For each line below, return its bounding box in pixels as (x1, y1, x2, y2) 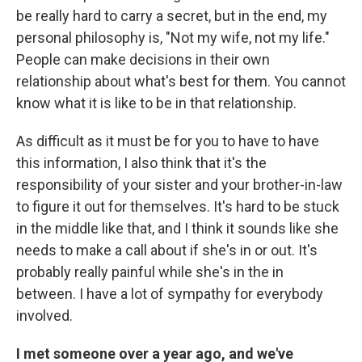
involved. (16, 306, 73, 324)
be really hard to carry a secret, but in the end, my (16, 6, 327, 24)
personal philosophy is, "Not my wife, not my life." (16, 28, 330, 46)
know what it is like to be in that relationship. (16, 94, 297, 112)
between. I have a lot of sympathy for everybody (16, 284, 323, 302)
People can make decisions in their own (16, 50, 270, 68)
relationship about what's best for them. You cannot (16, 72, 346, 90)
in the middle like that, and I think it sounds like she (16, 219, 339, 237)
